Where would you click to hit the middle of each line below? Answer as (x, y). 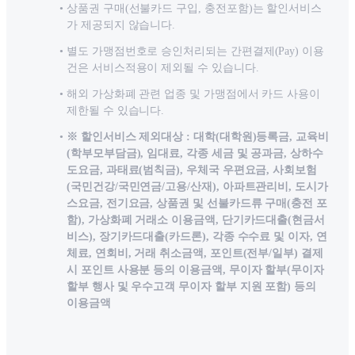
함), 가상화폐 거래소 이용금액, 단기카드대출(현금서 (196, 220)
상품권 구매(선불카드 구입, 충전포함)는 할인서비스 (195, 9)
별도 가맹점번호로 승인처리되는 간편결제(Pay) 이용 (195, 52)
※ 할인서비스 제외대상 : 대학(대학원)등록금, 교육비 (198, 137)
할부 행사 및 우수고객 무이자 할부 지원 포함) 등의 (191, 287)
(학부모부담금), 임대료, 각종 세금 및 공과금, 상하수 (195, 154)
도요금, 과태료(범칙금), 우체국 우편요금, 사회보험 (192, 170)
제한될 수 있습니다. (116, 111)
